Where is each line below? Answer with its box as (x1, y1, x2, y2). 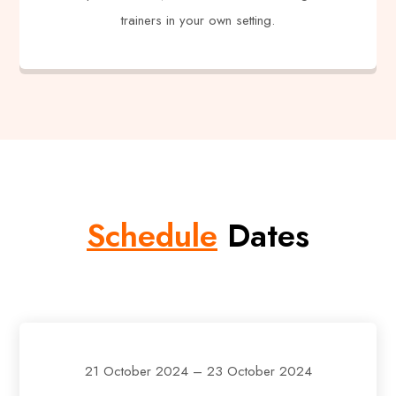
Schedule (87, 211, 217, 259)
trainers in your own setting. (121, 10, 275, 30)
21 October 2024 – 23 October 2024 (84, 361, 312, 381)
